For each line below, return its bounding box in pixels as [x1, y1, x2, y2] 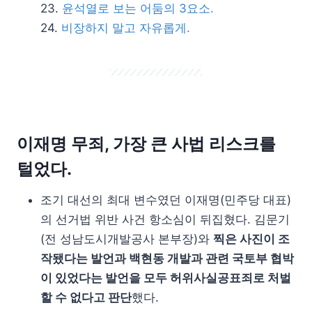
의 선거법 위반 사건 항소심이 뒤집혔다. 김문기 [40, 212, 290, 226]
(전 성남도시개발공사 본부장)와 [40, 232, 213, 246]
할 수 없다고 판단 [40, 290, 132, 304]
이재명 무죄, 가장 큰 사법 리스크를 [17, 134, 276, 154]
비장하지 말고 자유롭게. [61, 21, 190, 35]
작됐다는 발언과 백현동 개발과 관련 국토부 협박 [40, 251, 294, 265]
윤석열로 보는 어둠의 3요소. [62, 1, 214, 15]
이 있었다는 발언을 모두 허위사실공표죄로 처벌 [40, 271, 291, 285]
